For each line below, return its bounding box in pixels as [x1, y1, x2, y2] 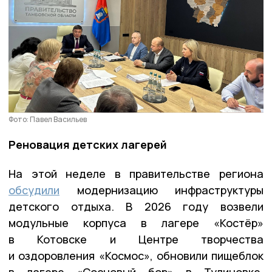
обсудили [8, 183, 59, 198]
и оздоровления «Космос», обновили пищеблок [8, 248, 263, 263]
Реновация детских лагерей [8, 137, 167, 152]
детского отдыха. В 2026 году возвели [8, 199, 263, 214]
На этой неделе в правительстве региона [8, 166, 263, 182]
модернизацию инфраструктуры [59, 183, 263, 198]
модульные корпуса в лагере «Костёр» [8, 216, 263, 231]
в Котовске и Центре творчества [8, 232, 263, 247]
